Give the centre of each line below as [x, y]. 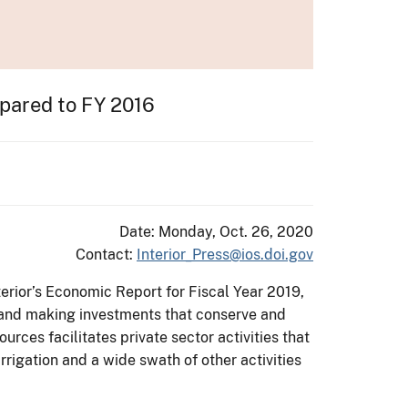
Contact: [106, 254]
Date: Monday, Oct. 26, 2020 [216, 231]
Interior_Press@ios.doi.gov [225, 254]
